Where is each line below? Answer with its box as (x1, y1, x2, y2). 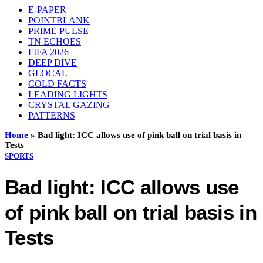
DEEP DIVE (28, 58, 77, 68)
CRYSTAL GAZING (28, 100, 110, 110)
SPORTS (5, 151, 34, 160)
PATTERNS (28, 110, 75, 120)
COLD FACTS (28, 79, 86, 89)
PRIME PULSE (28, 26, 89, 36)
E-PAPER (28, 5, 66, 15)
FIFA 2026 (28, 47, 69, 57)
